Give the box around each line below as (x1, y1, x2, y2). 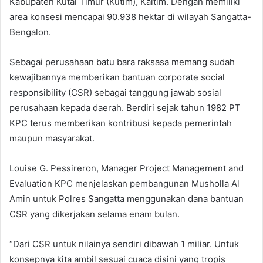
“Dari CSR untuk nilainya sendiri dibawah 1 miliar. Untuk (9, 238, 239, 249)
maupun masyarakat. (9, 132, 95, 144)
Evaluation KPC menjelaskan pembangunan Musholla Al (9, 177, 240, 189)
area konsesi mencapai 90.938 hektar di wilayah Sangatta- (9, 11, 251, 22)
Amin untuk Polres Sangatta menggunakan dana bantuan (9, 193, 244, 204)
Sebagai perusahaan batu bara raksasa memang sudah (9, 56, 235, 68)
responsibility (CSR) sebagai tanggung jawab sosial (9, 86, 221, 98)
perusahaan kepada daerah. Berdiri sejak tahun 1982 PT (9, 102, 241, 113)
